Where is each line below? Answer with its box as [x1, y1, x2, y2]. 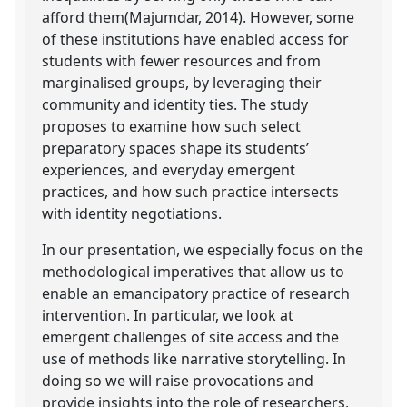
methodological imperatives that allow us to [42, 261, 345, 282]
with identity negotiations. [42, 203, 223, 223]
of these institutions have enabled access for [42, 28, 350, 49]
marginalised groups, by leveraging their [42, 72, 323, 93]
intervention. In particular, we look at [42, 304, 294, 325]
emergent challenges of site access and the [42, 326, 340, 347]
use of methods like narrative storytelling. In [42, 348, 347, 369]
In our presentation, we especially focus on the [42, 239, 364, 260]
